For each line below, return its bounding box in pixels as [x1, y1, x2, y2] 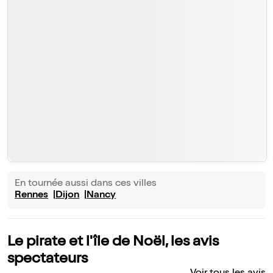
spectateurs [7, 252, 88, 268]
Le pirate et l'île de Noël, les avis [7, 235, 219, 250]
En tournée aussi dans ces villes [15, 179, 157, 190]
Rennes [15, 191, 48, 201]
